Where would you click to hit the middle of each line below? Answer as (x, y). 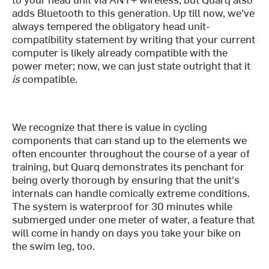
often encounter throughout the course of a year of (131, 153)
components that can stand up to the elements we (130, 140)
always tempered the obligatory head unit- (111, 26)
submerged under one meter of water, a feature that (134, 219)
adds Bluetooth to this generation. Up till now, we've (134, 13)
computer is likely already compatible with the (120, 52)
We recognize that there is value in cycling (110, 127)
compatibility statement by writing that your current (134, 39)
